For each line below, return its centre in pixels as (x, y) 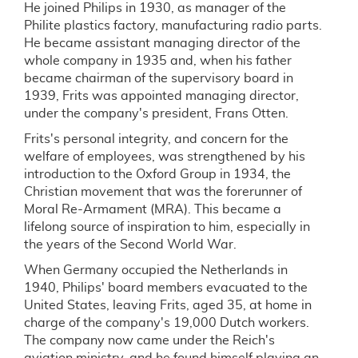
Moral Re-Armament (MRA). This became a (153, 209)
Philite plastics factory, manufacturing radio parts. (173, 26)
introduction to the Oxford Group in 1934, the (157, 174)
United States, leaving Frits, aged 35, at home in (168, 305)
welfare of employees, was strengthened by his (165, 157)
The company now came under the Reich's (149, 340)
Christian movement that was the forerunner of (163, 192)
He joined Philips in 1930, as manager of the (155, 8)
